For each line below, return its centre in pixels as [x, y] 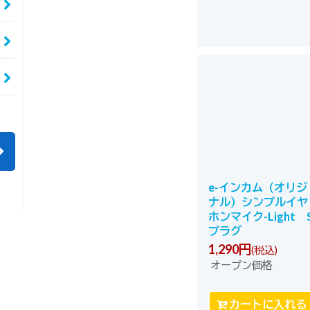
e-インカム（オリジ [257, 188]
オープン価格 [241, 265]
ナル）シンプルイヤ [258, 202]
